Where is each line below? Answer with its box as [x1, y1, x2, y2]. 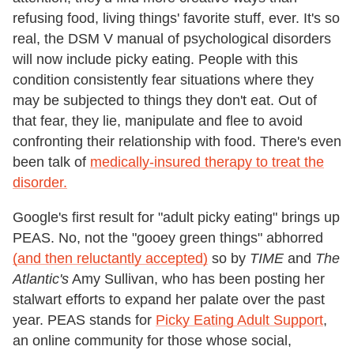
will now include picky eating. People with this [13, 51, 298, 67]
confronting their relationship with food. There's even [13, 133, 341, 149]
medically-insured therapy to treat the [90, 153, 324, 170]
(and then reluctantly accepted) [13, 250, 208, 266]
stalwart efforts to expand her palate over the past [13, 291, 325, 307]
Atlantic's [13, 270, 69, 287]
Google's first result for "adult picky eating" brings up [13, 209, 340, 225]
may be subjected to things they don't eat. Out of [13, 92, 317, 108]
